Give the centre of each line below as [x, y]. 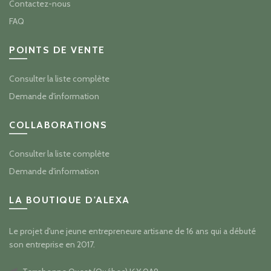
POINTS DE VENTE [57, 50]
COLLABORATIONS [58, 125]
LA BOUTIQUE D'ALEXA [70, 200]
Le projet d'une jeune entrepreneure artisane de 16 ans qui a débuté [132, 231]
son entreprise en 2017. [52, 245]
